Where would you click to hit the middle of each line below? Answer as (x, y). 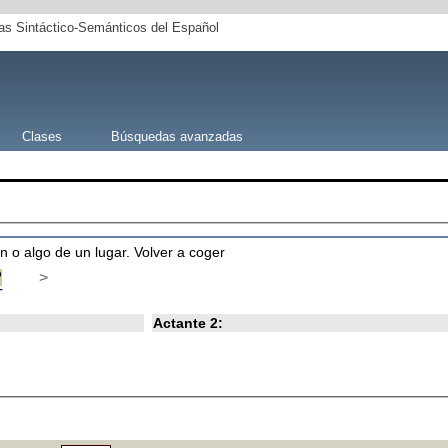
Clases (41, 136)
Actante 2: (187, 322)
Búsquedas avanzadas (176, 136)
